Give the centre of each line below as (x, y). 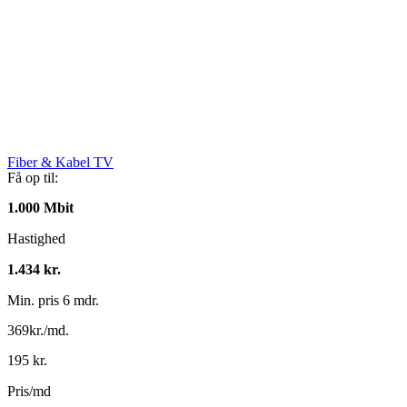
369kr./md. (38, 331)
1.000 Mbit (40, 208)
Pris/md (29, 392)
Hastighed (36, 239)
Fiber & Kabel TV (60, 163)
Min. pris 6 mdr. (53, 301)
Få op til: (33, 178)
